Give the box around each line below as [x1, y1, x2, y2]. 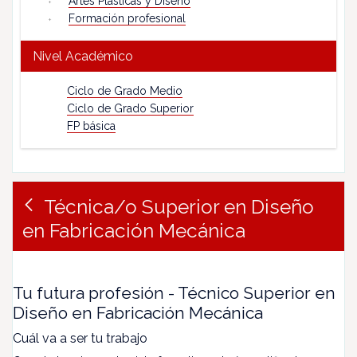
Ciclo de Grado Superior [67, 102, 194, 115]
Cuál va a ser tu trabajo [13, 331, 147, 346]
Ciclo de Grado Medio [67, 84, 182, 97]
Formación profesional [69, 12, 186, 25]
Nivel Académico [33, 49, 133, 64]
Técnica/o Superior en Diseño [44, 195, 314, 218]
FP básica [67, 120, 116, 132]
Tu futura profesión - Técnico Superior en [13, 283, 335, 303]
